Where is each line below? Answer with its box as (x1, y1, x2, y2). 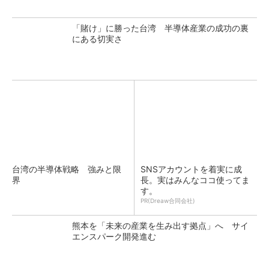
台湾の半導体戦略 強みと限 (12, 164, 121, 174)
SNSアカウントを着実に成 (141, 164, 242, 174)
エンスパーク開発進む (72, 231, 156, 241)
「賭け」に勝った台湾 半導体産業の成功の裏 (72, 23, 249, 33)
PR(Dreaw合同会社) (141, 197, 195, 204)
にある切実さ (72, 34, 122, 44)
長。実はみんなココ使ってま (141, 175, 250, 185)
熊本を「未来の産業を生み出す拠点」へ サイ (72, 220, 249, 231)
